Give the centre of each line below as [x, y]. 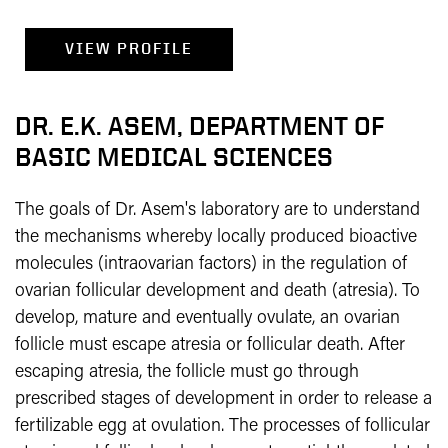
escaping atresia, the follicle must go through [187, 372]
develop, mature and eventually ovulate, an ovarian [207, 318]
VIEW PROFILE [129, 48]
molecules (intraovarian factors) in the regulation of [211, 264]
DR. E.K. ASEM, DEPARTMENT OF [199, 126]
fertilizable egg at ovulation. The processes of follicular [222, 426]
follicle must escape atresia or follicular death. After [210, 345]
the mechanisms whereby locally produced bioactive [216, 237]
